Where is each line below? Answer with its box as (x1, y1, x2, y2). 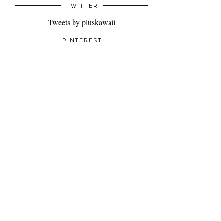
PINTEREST (62, 37, 102, 44)
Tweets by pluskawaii (48, 17, 115, 28)
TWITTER (66, 2, 98, 10)
